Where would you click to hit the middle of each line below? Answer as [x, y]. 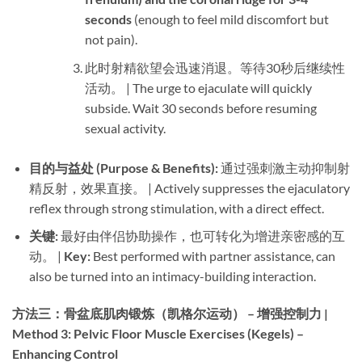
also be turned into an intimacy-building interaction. [172, 276]
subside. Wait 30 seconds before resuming [200, 107]
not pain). [111, 40]
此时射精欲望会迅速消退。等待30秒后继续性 [215, 67]
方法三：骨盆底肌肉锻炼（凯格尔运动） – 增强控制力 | [170, 314]
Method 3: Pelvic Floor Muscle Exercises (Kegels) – [158, 334]
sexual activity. [125, 128]
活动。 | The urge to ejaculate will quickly [198, 87]
